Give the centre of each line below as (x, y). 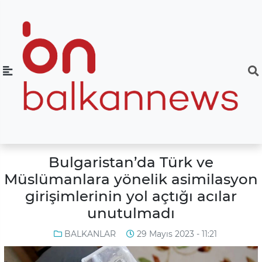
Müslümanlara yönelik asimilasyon (131, 179)
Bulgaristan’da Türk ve (131, 162)
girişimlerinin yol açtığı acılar (131, 196)
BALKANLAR (90, 234)
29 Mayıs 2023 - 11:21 (175, 234)
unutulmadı (131, 213)
